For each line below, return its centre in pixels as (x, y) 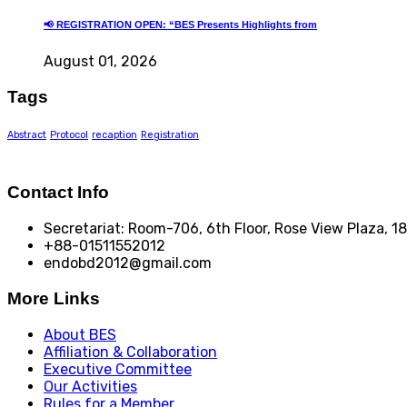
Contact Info (58, 193)
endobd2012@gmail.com (128, 263)
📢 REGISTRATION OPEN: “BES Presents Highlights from (180, 25)
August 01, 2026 (100, 62)
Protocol (69, 134)
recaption (114, 134)
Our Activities (90, 386)
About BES (80, 334)
